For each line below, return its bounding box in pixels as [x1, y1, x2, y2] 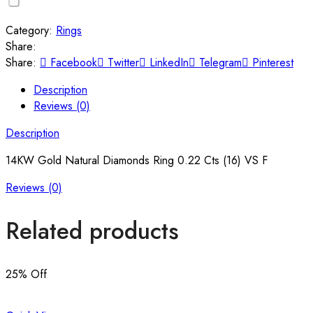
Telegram [199, 54, 242, 71]
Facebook [50, 54, 97, 71]
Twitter [108, 54, 139, 71]
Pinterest [252, 54, 293, 71]
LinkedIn [150, 54, 189, 71]
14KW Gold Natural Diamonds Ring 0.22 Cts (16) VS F [6, 152, 268, 168]
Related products [6, 214, 179, 247]
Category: [6, 22, 56, 38]
